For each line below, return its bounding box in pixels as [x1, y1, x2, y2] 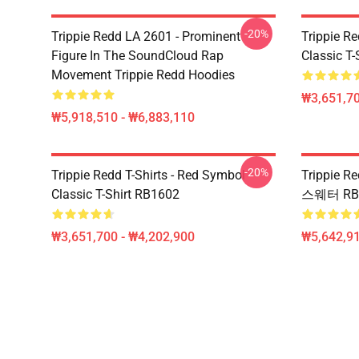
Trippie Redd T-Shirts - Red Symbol [51, 167, 245, 183]
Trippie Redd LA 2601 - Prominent [51, 29, 240, 44]
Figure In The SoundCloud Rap [51, 48, 224, 63]
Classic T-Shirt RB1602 [51, 187, 179, 202]
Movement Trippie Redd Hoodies [51, 67, 235, 83]
